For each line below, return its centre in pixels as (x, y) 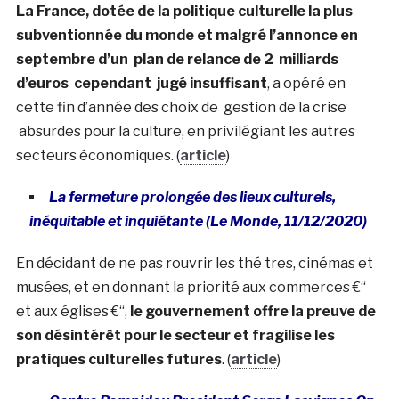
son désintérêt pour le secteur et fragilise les (175, 335)
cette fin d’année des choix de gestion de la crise (181, 107)
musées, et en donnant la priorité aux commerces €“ (191, 287)
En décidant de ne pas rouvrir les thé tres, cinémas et (194, 263)
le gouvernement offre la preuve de (252, 311)
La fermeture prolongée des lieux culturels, (192, 197)
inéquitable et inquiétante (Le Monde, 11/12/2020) (198, 221)
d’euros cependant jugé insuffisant (141, 83)
